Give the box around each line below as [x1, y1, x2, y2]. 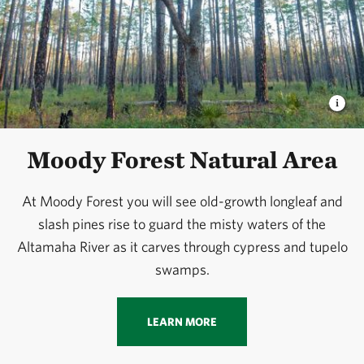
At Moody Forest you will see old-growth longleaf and [21, 193, 343, 210]
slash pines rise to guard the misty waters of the [38, 215, 326, 233]
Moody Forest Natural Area [27, 145, 337, 175]
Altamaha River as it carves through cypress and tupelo [16, 238, 348, 256]
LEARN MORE [147, 315, 217, 329]
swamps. [154, 261, 210, 279]
